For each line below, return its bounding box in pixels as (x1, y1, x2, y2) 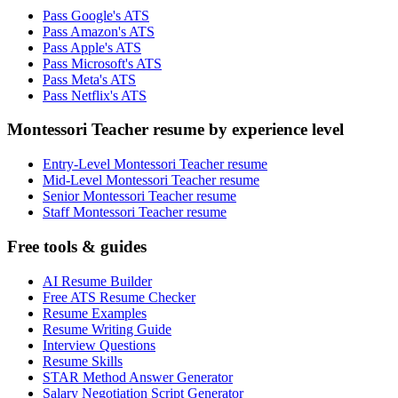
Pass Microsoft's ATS (43, 55, 162, 71)
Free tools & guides (7, 236, 147, 256)
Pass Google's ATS (43, 7, 149, 23)
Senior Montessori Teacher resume (43, 188, 236, 204)
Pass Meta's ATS (43, 71, 136, 87)
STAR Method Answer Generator (43, 369, 233, 385)
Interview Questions (43, 337, 155, 353)
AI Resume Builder (43, 273, 152, 289)
